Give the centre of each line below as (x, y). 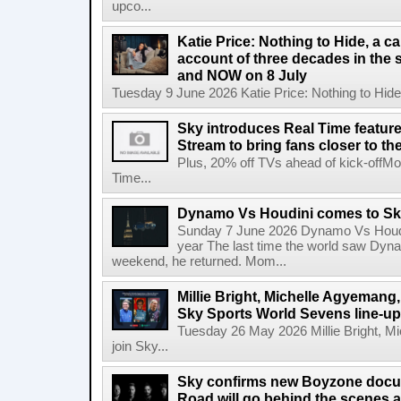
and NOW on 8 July (242, 75)
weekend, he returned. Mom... (199, 261)
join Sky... (140, 346)
